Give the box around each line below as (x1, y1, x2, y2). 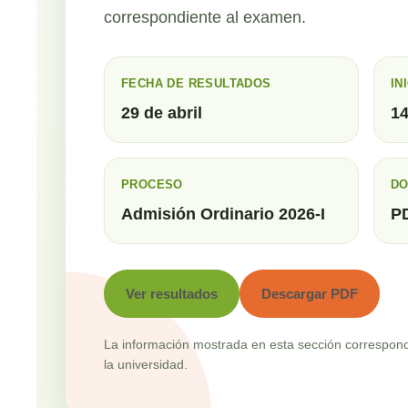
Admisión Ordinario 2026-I (121, 205, 325, 224)
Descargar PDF (261, 286, 358, 302)
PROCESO (121, 178, 183, 192)
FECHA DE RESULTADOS (121, 76, 271, 91)
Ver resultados (126, 286, 218, 302)
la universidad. (104, 357, 188, 372)
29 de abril (121, 104, 202, 123)
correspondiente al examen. (104, 8, 306, 27)
